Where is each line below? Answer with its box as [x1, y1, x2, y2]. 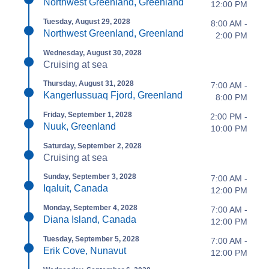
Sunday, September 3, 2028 [43, 172, 136, 181]
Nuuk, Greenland [43, 121, 116, 131]
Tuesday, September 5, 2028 [43, 234, 139, 243]
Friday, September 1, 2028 [43, 110, 132, 119]
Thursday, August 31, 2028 [43, 79, 134, 88]
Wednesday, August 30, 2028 [43, 48, 142, 57]
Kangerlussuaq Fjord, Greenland [43, 89, 183, 100]
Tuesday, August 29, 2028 [43, 17, 130, 26]
